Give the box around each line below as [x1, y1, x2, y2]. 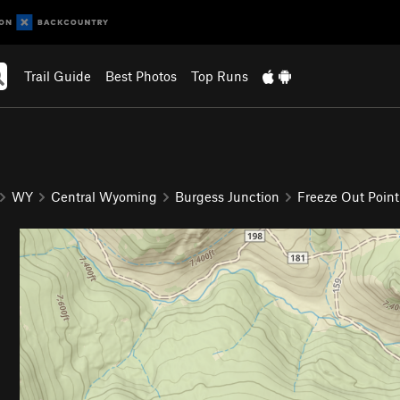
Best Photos [104, 68, 177, 84]
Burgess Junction [175, 187, 279, 204]
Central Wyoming [51, 187, 157, 204]
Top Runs [190, 68, 248, 84]
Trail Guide [23, 68, 91, 84]
